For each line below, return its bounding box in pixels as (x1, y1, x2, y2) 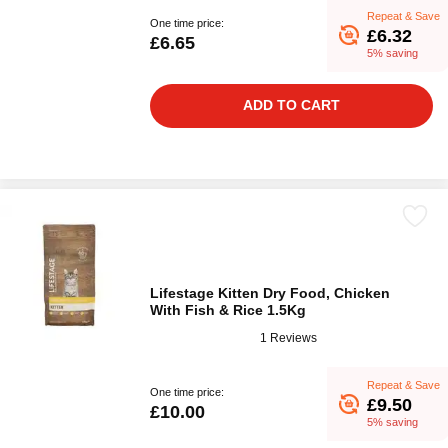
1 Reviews (260, 330, 317, 345)
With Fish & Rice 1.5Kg (150, 302, 306, 318)
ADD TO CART (243, 97, 340, 113)
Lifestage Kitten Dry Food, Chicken (150, 285, 390, 301)
